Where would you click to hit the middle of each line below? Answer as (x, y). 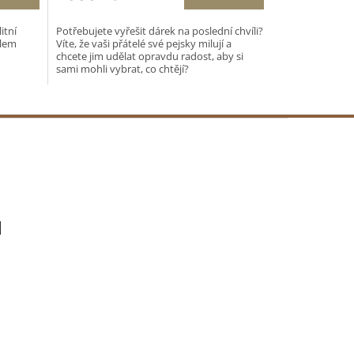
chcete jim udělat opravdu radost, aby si (149, 56)
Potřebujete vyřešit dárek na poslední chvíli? (159, 31)
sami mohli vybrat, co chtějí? (122, 69)
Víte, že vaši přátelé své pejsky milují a (143, 44)
